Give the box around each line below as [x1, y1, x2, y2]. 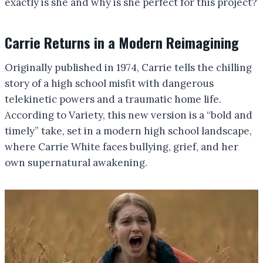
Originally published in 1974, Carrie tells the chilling [5, 60, 252, 74]
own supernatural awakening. [5, 156, 147, 169]
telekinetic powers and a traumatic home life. [5, 92, 221, 106]
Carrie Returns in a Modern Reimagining [5, 31, 239, 53]
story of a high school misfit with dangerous [5, 76, 214, 90]
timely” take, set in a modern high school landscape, [5, 124, 252, 137]
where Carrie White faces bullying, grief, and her [5, 140, 238, 153]
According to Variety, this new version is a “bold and [5, 108, 252, 122]
